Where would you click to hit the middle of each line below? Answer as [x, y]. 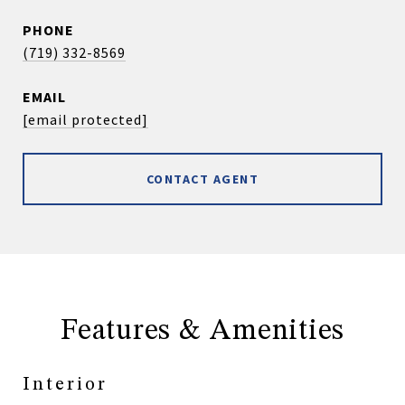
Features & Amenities [202, 332]
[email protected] [85, 119]
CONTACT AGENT [202, 179]
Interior [65, 385]
